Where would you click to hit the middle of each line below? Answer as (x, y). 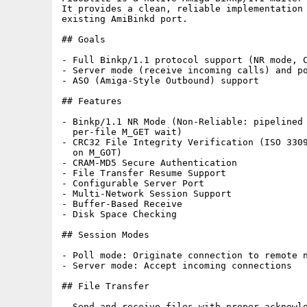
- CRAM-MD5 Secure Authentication (149, 163)
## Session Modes (106, 235)
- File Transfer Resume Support (144, 173)
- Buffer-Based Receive (122, 204)
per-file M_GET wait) (122, 132)
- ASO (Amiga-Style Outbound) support (160, 81)
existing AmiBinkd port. (125, 19)
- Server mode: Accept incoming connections (177, 266)
